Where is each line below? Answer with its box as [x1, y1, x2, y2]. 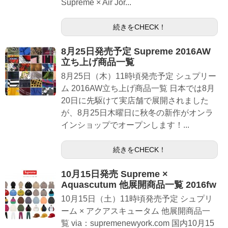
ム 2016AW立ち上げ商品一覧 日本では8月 [61, 84, 215, 93]
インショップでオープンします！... [61, 121, 189, 129]
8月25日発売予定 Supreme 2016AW [61, 46, 211, 56]
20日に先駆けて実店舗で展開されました [61, 96, 209, 105]
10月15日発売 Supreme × [61, 169, 168, 179]
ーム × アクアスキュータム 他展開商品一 [61, 207, 210, 215]
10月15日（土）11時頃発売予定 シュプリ [61, 194, 213, 203]
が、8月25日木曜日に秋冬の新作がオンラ [61, 108, 213, 117]
